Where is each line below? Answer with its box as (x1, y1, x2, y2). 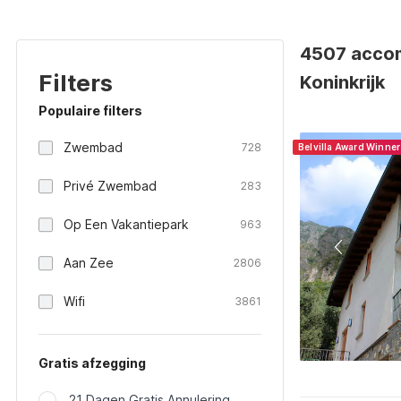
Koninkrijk (300, 72, 385, 93)
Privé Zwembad (64, 178, 157, 193)
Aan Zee (64, 255, 114, 270)
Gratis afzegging (38, 355, 146, 371)
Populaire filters (38, 103, 142, 118)
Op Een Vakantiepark (64, 217, 189, 232)
